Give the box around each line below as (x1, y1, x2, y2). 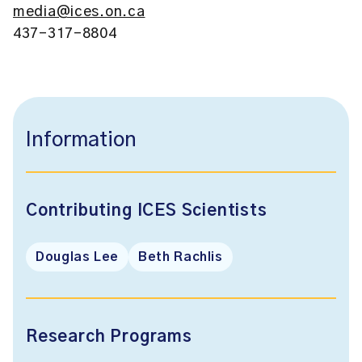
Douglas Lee (36, 250, 120, 263)
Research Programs (26, 329, 192, 345)
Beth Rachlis (138, 250, 223, 263)
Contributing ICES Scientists (26, 203, 267, 219)
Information (26, 130, 137, 150)
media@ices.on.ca (13, 5, 145, 19)
